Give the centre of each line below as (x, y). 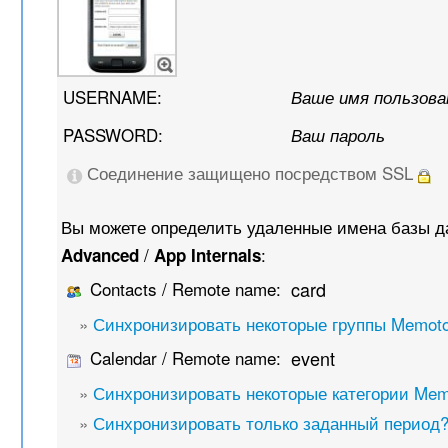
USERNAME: (113, 97)
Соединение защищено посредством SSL (250, 173)
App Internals (208, 255)
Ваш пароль (338, 135)
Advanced (100, 255)
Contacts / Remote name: (183, 289)
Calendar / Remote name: (183, 358)
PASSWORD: (113, 135)
